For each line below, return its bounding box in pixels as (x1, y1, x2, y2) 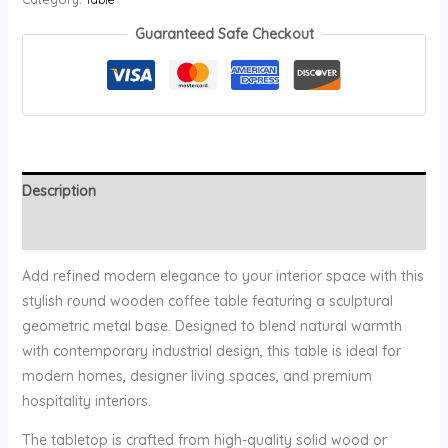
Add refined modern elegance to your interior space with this (21, 267, 424, 286)
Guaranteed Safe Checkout (134, 25, 314, 44)
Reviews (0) (21, 221, 100, 240)
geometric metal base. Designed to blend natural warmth (21, 317, 402, 336)
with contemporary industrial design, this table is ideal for (21, 342, 401, 361)
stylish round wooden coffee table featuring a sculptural (21, 292, 393, 311)
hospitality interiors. (21, 392, 151, 411)
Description (21, 182, 96, 201)
